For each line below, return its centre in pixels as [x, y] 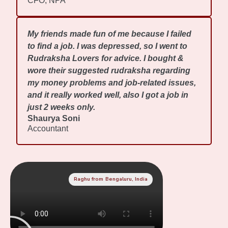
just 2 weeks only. [62, 107]
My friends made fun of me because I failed [110, 34]
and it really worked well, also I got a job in [108, 95]
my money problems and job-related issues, [112, 83]
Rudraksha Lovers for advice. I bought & [106, 59]
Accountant [48, 129]
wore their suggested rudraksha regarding [109, 71]
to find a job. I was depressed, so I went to [108, 46]
